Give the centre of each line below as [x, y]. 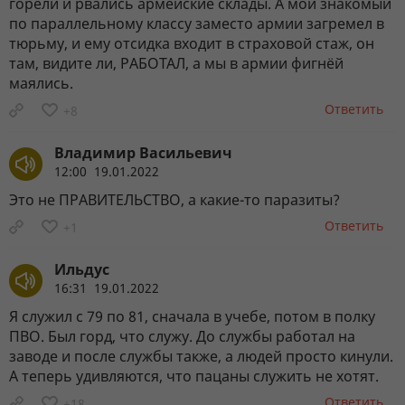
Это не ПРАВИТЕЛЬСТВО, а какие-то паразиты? [174, 199]
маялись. [41, 83]
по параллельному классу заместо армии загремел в [197, 23]
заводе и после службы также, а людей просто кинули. [201, 356]
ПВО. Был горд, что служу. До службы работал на [182, 336]
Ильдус [82, 269]
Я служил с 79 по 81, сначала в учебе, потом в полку [192, 316]
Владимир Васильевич [143, 152]
